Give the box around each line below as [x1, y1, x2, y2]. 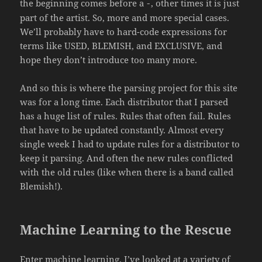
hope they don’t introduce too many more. [20, 54, 198, 66]
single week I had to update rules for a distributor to [20, 138, 240, 150]
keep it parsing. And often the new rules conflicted [20, 152, 233, 164]
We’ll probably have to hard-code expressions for [20, 26, 227, 38]
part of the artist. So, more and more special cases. [20, 12, 230, 24]
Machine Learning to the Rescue [20, 220, 232, 239]
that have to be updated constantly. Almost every [20, 124, 224, 136]
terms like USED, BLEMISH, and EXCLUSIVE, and [20, 40, 223, 52]
